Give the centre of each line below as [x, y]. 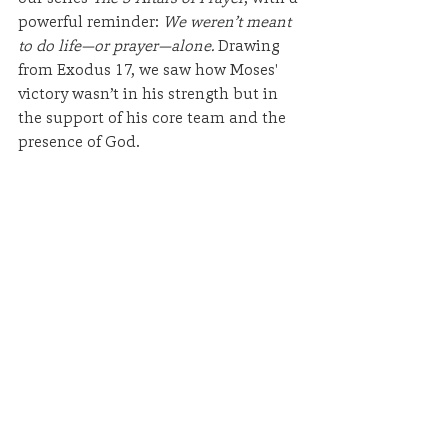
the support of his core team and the [154, 117]
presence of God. [79, 141]
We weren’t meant [229, 21]
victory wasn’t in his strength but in [150, 93]
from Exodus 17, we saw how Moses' [150, 69]
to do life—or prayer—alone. [116, 45]
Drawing [248, 45]
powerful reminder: [90, 21]
